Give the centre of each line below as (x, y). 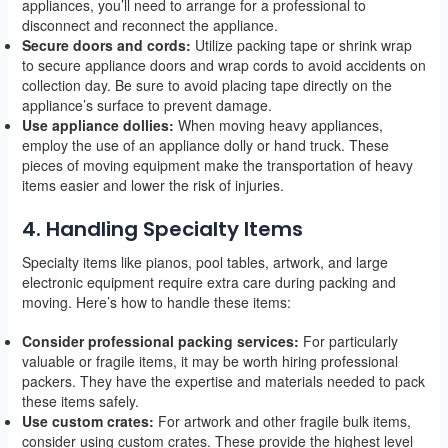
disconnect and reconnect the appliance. (149, 25)
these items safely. (80, 401)
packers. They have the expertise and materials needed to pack (223, 381)
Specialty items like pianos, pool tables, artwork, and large (204, 262)
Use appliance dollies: (97, 125)
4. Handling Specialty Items (162, 229)
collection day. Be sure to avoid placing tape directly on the (206, 85)
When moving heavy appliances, (278, 125)
